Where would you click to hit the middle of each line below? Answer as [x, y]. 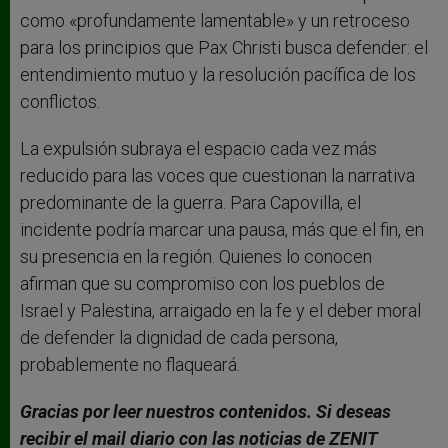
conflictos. [60, 102]
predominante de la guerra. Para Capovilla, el [190, 203]
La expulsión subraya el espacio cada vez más [198, 149]
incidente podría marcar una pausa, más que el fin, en [222, 230]
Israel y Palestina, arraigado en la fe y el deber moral [220, 311]
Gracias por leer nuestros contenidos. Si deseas [205, 412]
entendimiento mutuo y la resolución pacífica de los [218, 75]
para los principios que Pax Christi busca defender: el [224, 48]
